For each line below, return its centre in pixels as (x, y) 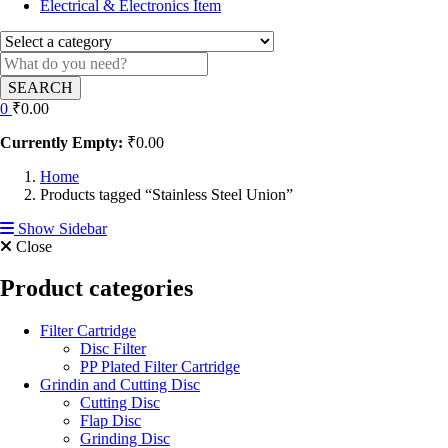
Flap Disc (110, 421)
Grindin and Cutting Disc (120, 385)
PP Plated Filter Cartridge (160, 367)
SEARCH (40, 87)
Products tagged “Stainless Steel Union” (166, 194)
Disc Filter (113, 349)
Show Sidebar (60, 228)
